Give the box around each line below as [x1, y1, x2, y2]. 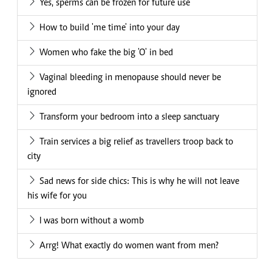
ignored [27, 87, 56, 98]
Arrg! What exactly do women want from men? [39, 241, 219, 251]
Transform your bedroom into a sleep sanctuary [39, 112, 219, 123]
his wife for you [27, 191, 87, 202]
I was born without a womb [39, 216, 144, 226]
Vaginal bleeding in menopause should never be [39, 73, 221, 83]
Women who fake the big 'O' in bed [39, 48, 173, 58]
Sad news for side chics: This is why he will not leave [39, 177, 239, 187]
